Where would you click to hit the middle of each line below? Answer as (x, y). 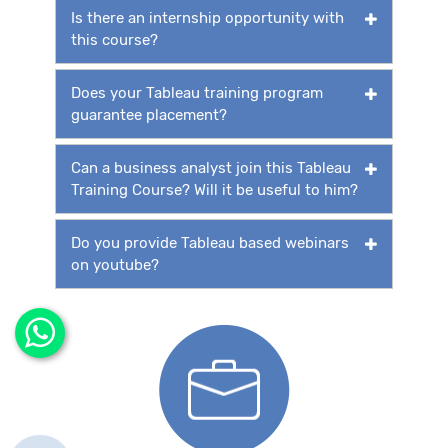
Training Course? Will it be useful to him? (214, 189)
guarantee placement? (149, 114)
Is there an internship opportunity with (207, 17)
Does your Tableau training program (197, 92)
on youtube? (115, 264)
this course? (114, 39)
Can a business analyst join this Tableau (211, 167)
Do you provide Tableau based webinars (210, 242)
